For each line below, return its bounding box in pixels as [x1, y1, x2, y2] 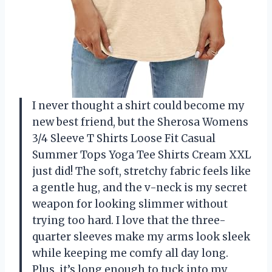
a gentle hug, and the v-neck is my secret [32, 181, 247, 194]
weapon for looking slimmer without [32, 197, 228, 211]
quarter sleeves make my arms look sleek [32, 230, 250, 243]
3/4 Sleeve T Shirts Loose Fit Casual [32, 132, 216, 145]
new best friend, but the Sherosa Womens [32, 115, 248, 129]
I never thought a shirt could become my [32, 99, 245, 112]
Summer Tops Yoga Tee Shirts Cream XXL [32, 148, 251, 161]
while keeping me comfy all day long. [32, 246, 228, 260]
